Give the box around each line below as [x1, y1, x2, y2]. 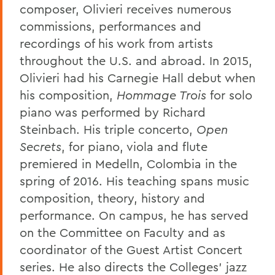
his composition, [20, 87, 117, 103]
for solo [206, 87, 252, 103]
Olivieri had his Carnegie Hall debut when [20, 69, 255, 85]
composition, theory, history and [20, 190, 205, 206]
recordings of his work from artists [20, 35, 213, 51]
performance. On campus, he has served [20, 207, 249, 223]
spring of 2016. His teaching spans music [20, 172, 249, 188]
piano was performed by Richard [20, 104, 206, 120]
